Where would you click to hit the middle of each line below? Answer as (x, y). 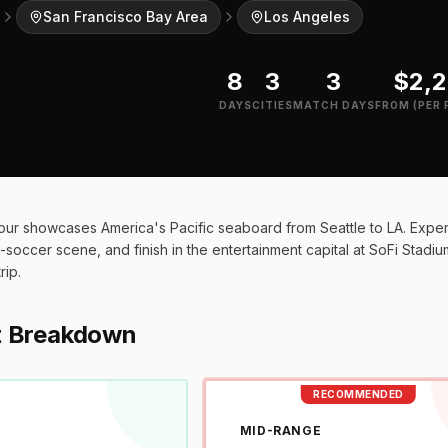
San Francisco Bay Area (126, 17)
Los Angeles (307, 17)
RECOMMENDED (358, 394)
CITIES (272, 105)
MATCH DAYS (333, 105)
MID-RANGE (280, 431)
